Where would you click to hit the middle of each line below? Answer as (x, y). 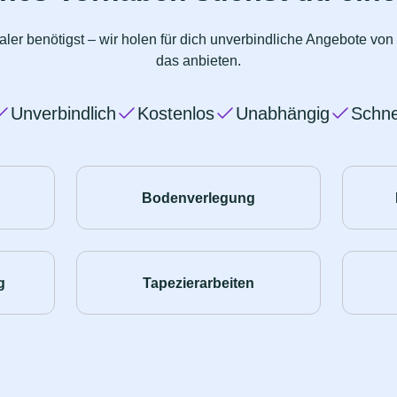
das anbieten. (198, 61)
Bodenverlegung (198, 198)
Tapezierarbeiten (198, 283)
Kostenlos (176, 113)
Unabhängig (283, 113)
